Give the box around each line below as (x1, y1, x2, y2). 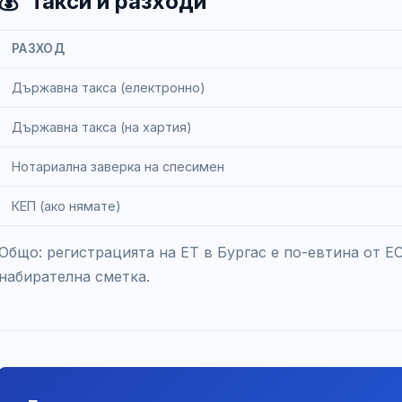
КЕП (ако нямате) (12, 198, 121, 214)
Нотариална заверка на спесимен (12, 159, 224, 174)
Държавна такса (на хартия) (12, 119, 192, 135)
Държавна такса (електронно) (12, 80, 205, 95)
